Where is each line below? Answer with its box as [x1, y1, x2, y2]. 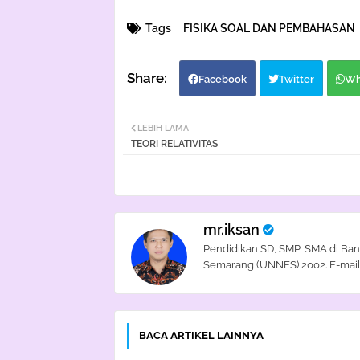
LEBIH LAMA [137, 123, 189, 134]
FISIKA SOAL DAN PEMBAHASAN [183, 22, 355, 35]
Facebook [198, 73, 247, 86]
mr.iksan [203, 221, 260, 239]
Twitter [279, 73, 314, 86]
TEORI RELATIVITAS [131, 138, 218, 150]
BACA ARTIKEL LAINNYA [139, 329, 264, 342]
